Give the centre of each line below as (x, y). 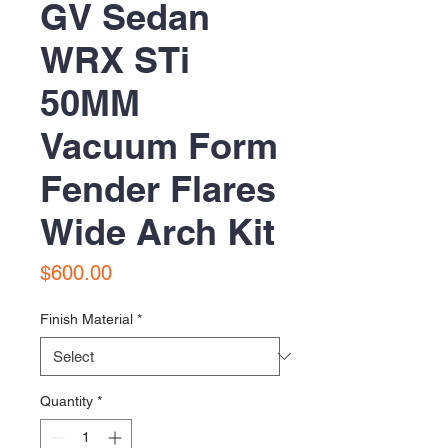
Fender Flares (158, 188)
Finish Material (86, 318)
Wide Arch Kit (157, 231)
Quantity (66, 400)
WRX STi (115, 59)
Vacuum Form (159, 145)
